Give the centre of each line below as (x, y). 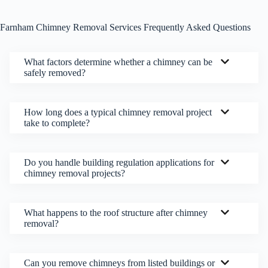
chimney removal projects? (74, 173)
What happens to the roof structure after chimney (116, 213)
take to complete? (57, 123)
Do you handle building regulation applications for (119, 163)
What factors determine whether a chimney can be (118, 62)
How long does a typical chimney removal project (118, 112)
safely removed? (55, 73)
